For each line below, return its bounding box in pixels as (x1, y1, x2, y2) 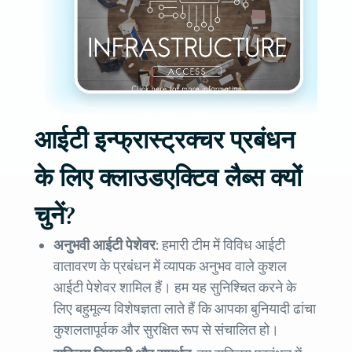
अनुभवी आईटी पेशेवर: (53, 236, 162, 255)
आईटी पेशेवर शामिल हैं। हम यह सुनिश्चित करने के (53, 279, 296, 297)
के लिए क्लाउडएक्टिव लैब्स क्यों (35, 163, 302, 194)
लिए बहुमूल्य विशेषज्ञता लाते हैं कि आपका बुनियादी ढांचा (53, 300, 316, 318)
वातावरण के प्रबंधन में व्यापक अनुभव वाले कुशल (53, 258, 287, 276)
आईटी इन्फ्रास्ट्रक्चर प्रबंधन (35, 125, 295, 156)
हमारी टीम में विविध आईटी (162, 236, 285, 255)
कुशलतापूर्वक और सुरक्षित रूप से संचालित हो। (53, 321, 279, 339)
